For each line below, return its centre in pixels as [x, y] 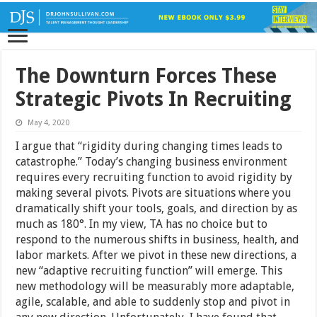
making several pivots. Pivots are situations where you [154, 193]
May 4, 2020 [49, 123]
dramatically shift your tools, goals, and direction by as [157, 209]
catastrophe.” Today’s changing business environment [152, 162]
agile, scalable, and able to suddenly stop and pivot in [153, 302]
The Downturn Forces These [146, 76]
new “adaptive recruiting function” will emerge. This [149, 271]
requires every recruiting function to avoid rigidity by [154, 178]
